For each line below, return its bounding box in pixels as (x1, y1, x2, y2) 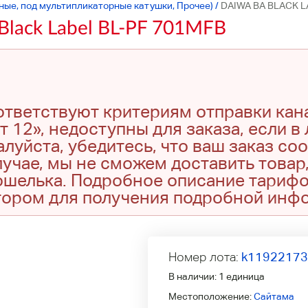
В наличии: (168, 271, 219, 282)
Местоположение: (168, 291, 254, 302)
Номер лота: (168, 250, 241, 264)
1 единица (219, 271, 265, 282)
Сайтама (254, 291, 294, 302)
